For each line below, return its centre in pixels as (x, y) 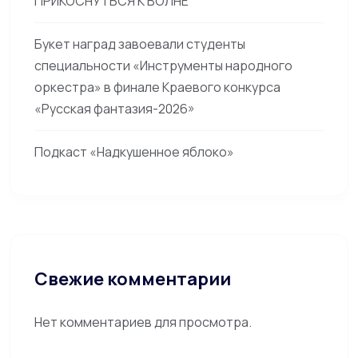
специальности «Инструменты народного (163, 66)
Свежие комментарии (133, 279)
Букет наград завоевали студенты (140, 44)
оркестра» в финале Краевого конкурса (157, 87)
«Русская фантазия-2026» (115, 109)
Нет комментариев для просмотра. (143, 322)
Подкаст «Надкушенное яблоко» (134, 152)
